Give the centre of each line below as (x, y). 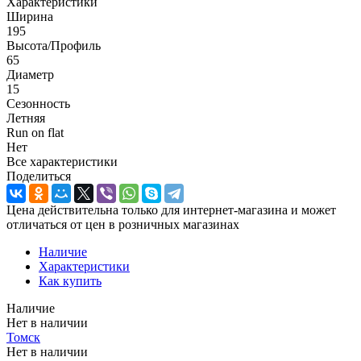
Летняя (26, 118)
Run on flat (35, 132)
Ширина (30, 16)
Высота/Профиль (54, 45)
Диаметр (30, 74)
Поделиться (39, 176)
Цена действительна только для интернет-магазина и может (171, 210)
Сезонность (38, 103)
